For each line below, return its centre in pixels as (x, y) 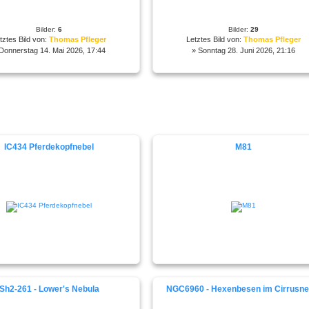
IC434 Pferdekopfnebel (49, 147)
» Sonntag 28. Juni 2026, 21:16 (243, 50)
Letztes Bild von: (215, 39)
